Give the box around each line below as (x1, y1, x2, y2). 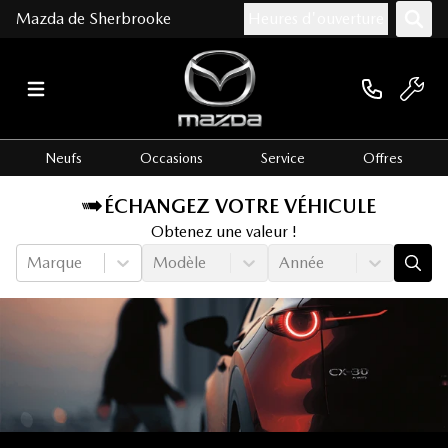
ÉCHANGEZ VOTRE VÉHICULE (104, 194, 376, 219)
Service (261, 150, 305, 167)
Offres (363, 150, 403, 167)
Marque (27, 253, 82, 273)
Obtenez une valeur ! (151, 222, 297, 242)
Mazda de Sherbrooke (16, 9, 171, 28)
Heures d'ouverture (248, 9, 384, 28)
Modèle (153, 253, 206, 273)
